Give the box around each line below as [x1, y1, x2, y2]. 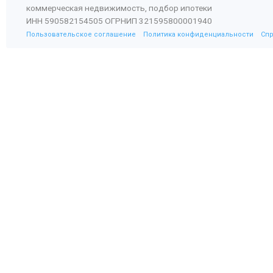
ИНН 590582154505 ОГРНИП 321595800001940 [26, 16, 212, 26]
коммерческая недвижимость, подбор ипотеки [26, 3, 212, 13]
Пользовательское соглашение [26, 30, 136, 39]
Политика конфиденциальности [143, 30, 253, 39]
